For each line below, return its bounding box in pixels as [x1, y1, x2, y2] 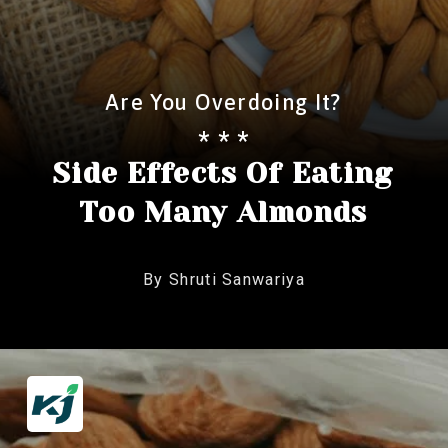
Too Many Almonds [79, 195, 368, 229]
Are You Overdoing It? [105, 89, 342, 115]
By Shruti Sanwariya [143, 270, 305, 290]
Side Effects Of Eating [53, 156, 394, 190]
